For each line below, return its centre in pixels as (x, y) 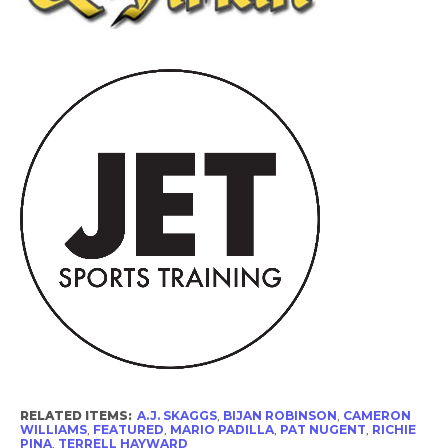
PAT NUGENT (322, 430)
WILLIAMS (53, 430)
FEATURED (128, 430)
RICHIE (393, 430)
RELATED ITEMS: (75, 416)
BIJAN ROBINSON (279, 416)
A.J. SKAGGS (176, 416)
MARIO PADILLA (221, 430)
